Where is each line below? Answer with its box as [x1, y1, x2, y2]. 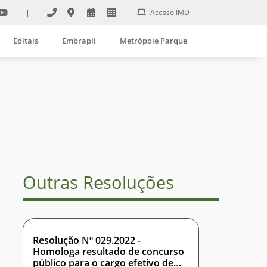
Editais [13, 35, 38, 46]
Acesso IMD [148, 7, 190, 17]
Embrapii [62, 35, 96, 46]
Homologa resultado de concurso [33, 244, 184, 258]
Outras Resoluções [23, 170, 174, 194]
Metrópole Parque [120, 35, 187, 46]
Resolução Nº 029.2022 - [33, 233, 141, 247]
